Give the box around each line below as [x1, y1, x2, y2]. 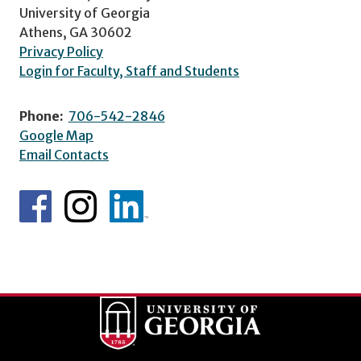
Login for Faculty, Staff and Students [19, 63, 239, 80]
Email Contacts [19, 147, 109, 164]
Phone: [19, 108, 64, 125]
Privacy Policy [19, 44, 103, 60]
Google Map [19, 127, 93, 144]
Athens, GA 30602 [19, 24, 132, 41]
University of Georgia [19, 5, 150, 22]
